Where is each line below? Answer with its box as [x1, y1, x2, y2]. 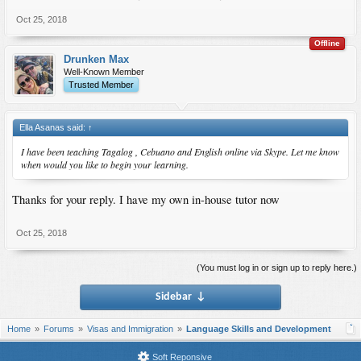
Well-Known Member [64, 66, 144, 77]
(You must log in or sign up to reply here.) [197, 262, 357, 272]
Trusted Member [68, 79, 134, 89]
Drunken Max [64, 52, 129, 65]
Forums [44, 323, 74, 334]
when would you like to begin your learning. [21, 157, 189, 171]
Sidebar [155, 290, 192, 303]
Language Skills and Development [186, 323, 331, 334]
